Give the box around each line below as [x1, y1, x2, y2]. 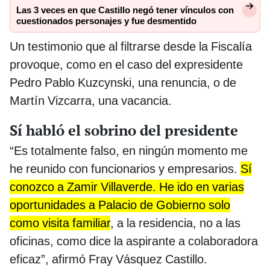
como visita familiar [10, 216, 110, 231]
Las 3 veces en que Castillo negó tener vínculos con [16, 5, 234, 16]
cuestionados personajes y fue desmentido [16, 16, 196, 27]
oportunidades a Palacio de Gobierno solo [10, 198, 230, 213]
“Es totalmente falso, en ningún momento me [10, 143, 248, 159]
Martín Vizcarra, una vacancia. [10, 93, 172, 108]
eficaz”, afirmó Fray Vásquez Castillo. [10, 252, 207, 267]
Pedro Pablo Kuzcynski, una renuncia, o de [10, 75, 236, 90]
